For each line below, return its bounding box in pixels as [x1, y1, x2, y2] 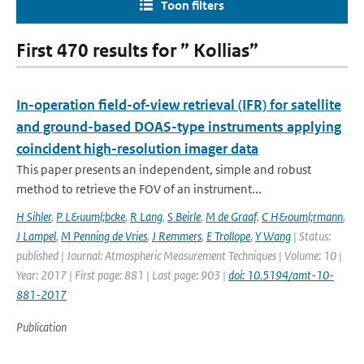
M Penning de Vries [61, 228, 147, 244]
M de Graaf [206, 209, 257, 224]
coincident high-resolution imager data [16, 140, 258, 158]
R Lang [130, 209, 162, 224]
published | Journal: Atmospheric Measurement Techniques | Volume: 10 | [16, 248, 342, 263]
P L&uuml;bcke [56, 209, 125, 224]
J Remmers [152, 228, 201, 244]
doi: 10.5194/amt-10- [228, 267, 334, 283]
